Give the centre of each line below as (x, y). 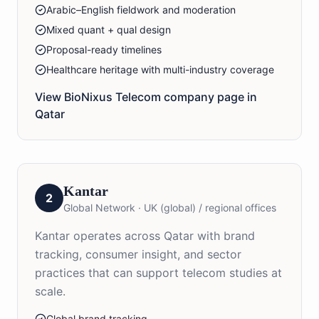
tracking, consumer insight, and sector (138, 255)
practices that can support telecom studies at (158, 273)
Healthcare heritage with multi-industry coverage (160, 70)
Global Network (99, 208)
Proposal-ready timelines (104, 50)
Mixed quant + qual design (109, 30)
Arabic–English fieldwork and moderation (141, 10)
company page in (209, 97)
